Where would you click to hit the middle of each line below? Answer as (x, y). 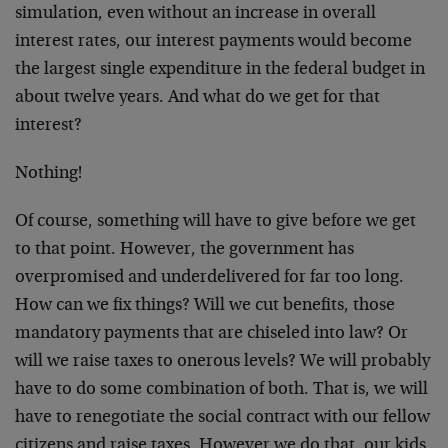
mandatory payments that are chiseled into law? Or (211, 334)
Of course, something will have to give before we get (215, 222)
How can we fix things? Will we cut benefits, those (205, 306)
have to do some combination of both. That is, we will (221, 390)
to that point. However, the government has (184, 250)
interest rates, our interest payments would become (213, 42)
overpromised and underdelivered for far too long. (209, 278)
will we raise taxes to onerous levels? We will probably (222, 362)
